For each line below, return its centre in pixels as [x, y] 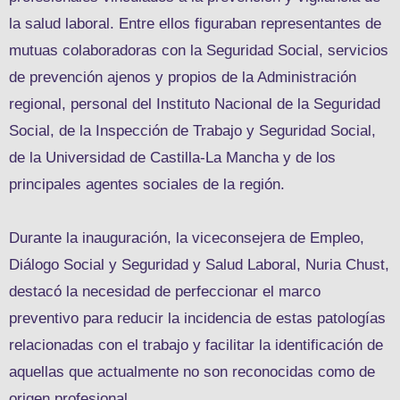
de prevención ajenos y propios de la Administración [183, 77]
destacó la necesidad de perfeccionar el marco [165, 291]
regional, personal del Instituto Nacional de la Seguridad [195, 104]
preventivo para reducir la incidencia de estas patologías [197, 318]
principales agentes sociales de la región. [147, 184]
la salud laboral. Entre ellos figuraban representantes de [195, 23]
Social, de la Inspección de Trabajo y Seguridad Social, [192, 130]
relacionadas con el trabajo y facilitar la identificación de [196, 345]
